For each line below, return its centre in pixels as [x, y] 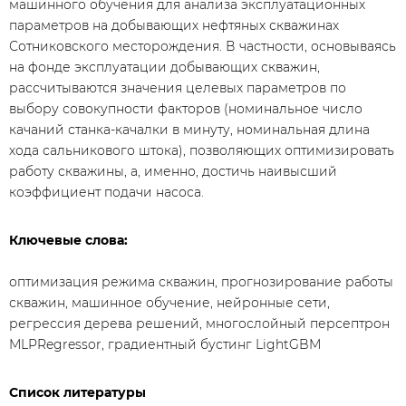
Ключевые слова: [68, 240]
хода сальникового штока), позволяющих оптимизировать [202, 150]
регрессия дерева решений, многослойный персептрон [199, 324]
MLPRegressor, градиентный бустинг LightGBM [165, 344]
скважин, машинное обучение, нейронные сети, [169, 303]
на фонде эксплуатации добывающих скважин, [164, 67]
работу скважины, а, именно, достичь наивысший [173, 171]
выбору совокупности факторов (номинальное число [186, 109]
